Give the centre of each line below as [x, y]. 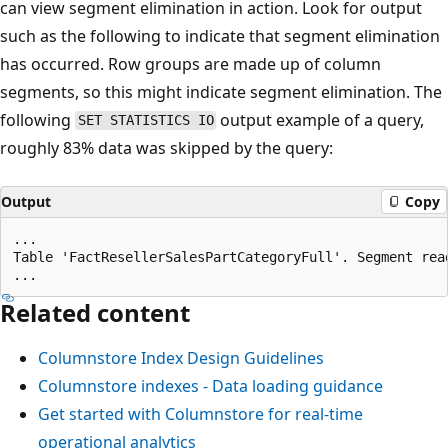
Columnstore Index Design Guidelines [181, 357]
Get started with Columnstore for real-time [200, 413]
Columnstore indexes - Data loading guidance [210, 385]
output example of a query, [320, 119]
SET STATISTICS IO [145, 120]
